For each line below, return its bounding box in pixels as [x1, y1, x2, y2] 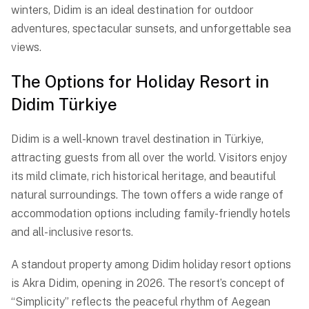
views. [11, 41, 41, 54]
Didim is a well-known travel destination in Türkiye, [11, 132, 263, 146]
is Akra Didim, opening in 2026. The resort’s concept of [11, 277, 285, 290]
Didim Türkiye [11, 94, 117, 114]
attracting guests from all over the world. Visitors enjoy [11, 151, 287, 165]
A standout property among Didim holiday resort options [11, 258, 291, 272]
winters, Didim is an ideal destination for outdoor [11, 3, 254, 17]
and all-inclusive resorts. [11, 226, 133, 239]
